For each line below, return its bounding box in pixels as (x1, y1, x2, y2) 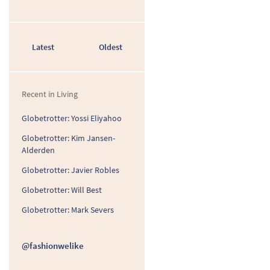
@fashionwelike (22, 240, 84, 252)
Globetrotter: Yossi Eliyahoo (22, 113, 122, 124)
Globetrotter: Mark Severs (22, 204, 114, 216)
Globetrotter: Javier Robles (22, 165, 119, 176)
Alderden (22, 145, 55, 156)
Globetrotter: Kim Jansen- (22, 133, 115, 144)
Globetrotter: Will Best (22, 184, 102, 196)
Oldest (98, 42, 122, 53)
